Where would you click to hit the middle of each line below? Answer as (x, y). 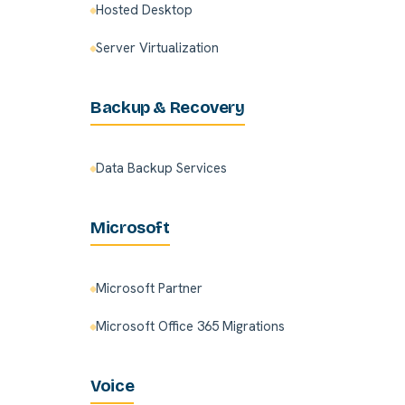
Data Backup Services (161, 169)
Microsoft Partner (149, 289)
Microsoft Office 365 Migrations (190, 327)
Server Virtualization (157, 48)
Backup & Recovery (168, 108)
